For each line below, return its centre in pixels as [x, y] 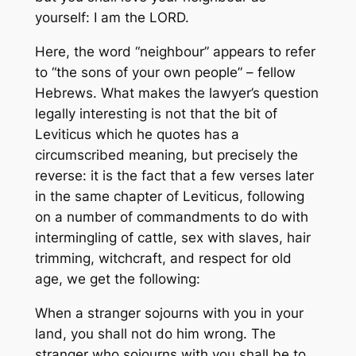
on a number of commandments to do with [171, 217]
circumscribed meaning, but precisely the [166, 155]
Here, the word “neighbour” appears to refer [175, 52]
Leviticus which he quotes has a [137, 135]
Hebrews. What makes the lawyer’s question [176, 93]
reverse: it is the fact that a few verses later [174, 176]
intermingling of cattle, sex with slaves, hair [172, 238]
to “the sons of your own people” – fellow [165, 73]
